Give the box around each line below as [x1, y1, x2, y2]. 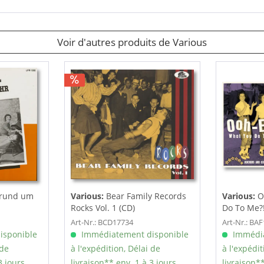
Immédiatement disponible [78, 229, 189, 240]
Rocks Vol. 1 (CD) [70, 202, 135, 214]
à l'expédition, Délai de [70, 243, 160, 255]
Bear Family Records [105, 190, 186, 202]
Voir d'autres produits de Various [57, 35, 207, 49]
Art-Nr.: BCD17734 [70, 217, 133, 228]
